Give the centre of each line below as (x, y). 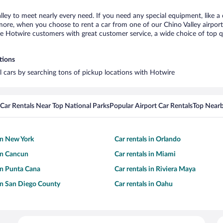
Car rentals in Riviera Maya (155, 169)
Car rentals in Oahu (144, 184)
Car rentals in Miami (145, 154)
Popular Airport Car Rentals (151, 106)
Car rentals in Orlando (148, 139)
